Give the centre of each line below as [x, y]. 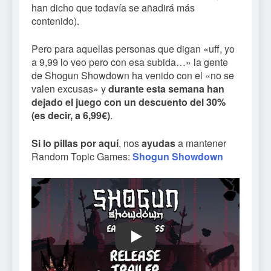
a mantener [202, 143]
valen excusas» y [70, 89]
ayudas [160, 143]
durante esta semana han [166, 89]
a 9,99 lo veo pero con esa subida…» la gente [130, 62]
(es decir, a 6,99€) [71, 116]
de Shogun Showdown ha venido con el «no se [133, 76]
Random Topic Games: [82, 157]
